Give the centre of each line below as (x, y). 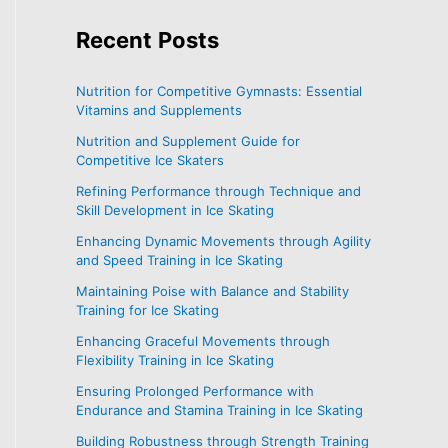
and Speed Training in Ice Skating (179, 259)
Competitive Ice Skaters (150, 159)
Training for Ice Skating (147, 309)
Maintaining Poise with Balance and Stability (212, 290)
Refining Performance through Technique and (218, 190)
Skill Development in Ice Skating (175, 209)
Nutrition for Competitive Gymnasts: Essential (219, 90)
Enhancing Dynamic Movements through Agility (223, 240)
